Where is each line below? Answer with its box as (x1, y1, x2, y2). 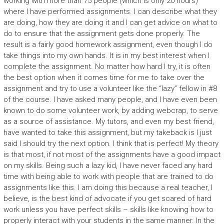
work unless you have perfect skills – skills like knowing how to (3, 205, 213, 214)
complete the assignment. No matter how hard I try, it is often (3, 62, 210, 71)
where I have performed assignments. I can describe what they (3, 7, 217, 16)
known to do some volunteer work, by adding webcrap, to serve (3, 106, 218, 115)
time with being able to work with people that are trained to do (3, 172, 213, 181)
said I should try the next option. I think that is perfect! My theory (3, 139, 218, 148)
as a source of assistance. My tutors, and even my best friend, (3, 117, 214, 126)
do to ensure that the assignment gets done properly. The (3, 29, 200, 38)
